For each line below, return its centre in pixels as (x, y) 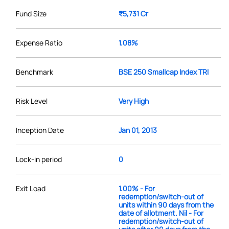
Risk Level (32, 101)
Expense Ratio (39, 42)
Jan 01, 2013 (138, 130)
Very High (133, 101)
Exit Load (31, 188)
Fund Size (31, 13)
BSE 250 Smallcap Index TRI (163, 72)
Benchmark (35, 72)
